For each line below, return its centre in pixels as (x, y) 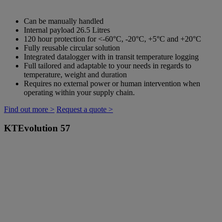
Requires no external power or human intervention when (112, 83)
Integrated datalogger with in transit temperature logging (111, 56)
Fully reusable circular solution (72, 48)
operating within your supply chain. (79, 92)
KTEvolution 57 (37, 128)
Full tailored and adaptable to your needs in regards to (108, 65)
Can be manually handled (64, 21)
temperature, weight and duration (75, 74)
